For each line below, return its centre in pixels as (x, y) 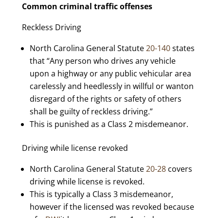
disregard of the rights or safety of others (105, 99)
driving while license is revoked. (87, 182)
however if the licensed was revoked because (112, 207)
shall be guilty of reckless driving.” (91, 111)
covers (180, 169)
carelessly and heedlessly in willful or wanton (111, 86)
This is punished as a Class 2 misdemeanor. (109, 124)
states (183, 48)
